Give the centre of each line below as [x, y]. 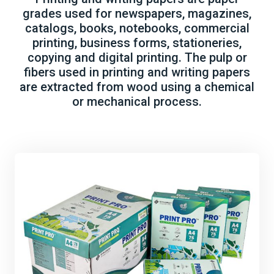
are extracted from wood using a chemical [137, 87]
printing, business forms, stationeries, [137, 43]
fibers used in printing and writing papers [137, 72]
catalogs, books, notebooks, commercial [137, 28]
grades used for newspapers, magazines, [137, 13]
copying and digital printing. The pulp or [137, 57]
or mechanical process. [137, 102]
